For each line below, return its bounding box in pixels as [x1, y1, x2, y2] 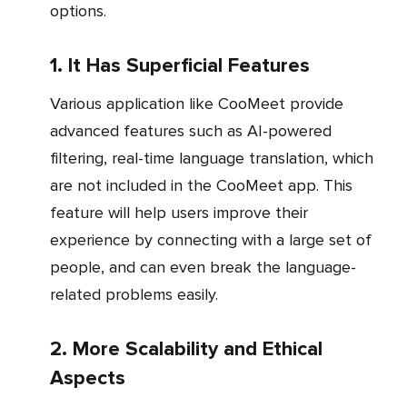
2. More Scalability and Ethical [50, 337, 323, 362]
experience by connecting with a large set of [50, 230, 372, 251]
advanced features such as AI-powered [50, 121, 332, 142]
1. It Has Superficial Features [50, 54, 310, 79]
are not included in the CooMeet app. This [50, 175, 352, 196]
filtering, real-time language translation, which [50, 148, 373, 169]
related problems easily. [50, 284, 218, 305]
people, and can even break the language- [50, 257, 356, 278]
